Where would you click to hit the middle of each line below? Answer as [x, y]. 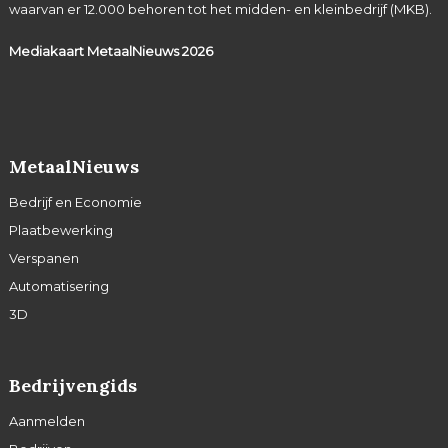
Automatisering [58, 285]
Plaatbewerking [60, 229]
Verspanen [43, 257]
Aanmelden [46, 420]
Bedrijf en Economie [75, 201]
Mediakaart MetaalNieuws [95, 50]
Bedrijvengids [72, 385]
